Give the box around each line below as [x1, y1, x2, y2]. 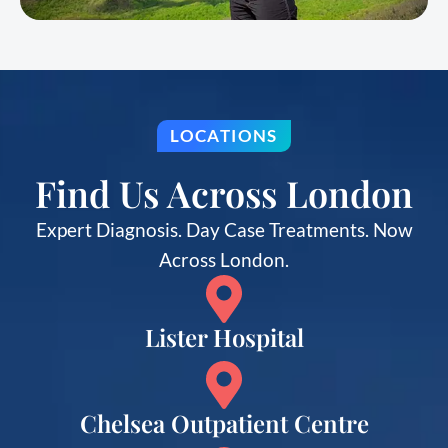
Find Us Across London [35, 168, 413, 217]
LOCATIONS [170, 125, 278, 147]
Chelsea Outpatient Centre [79, 406, 369, 439]
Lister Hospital [144, 320, 304, 353]
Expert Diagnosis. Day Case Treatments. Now [35, 217, 413, 241]
